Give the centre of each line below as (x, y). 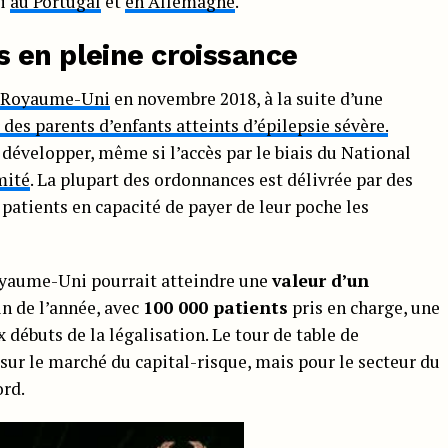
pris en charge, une (364, 307)
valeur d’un (320, 280)
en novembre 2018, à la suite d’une (246, 98)
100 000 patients (215, 307)
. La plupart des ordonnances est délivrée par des (221, 179)
